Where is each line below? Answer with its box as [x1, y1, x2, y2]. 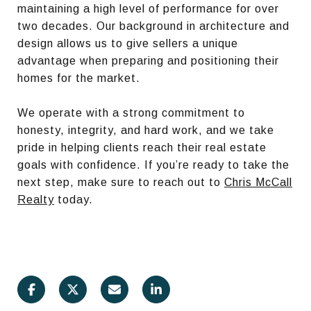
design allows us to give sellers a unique [17, 37, 238, 49]
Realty [17, 193, 54, 205]
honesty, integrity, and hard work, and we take [17, 124, 274, 136]
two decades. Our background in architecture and [17, 19, 289, 32]
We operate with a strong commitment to [17, 106, 245, 119]
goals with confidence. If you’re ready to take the [17, 158, 289, 171]
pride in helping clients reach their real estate [17, 141, 267, 153]
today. [54, 193, 93, 205]
